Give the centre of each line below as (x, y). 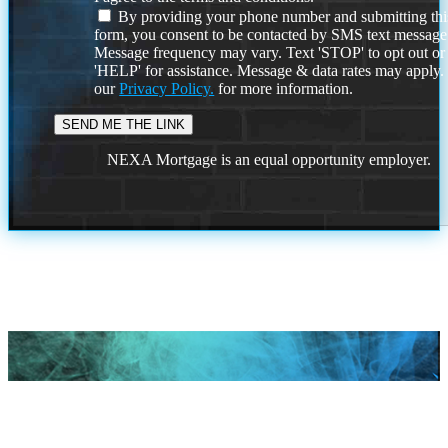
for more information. (284, 88)
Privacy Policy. (167, 88)
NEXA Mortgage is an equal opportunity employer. (269, 159)
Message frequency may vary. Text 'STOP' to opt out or (270, 52)
